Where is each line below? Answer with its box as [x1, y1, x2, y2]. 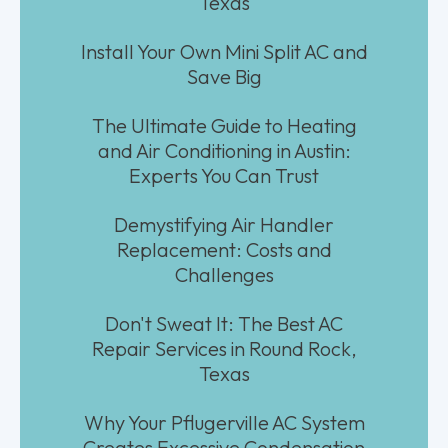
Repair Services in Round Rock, [91, 335, 357, 361]
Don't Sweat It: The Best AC [105, 310, 343, 336]
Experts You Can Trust [129, 162, 319, 188]
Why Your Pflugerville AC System [83, 409, 365, 435]
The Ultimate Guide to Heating [91, 112, 357, 138]
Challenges [174, 261, 274, 287]
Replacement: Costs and [116, 236, 332, 262]
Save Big [186, 63, 262, 89]
